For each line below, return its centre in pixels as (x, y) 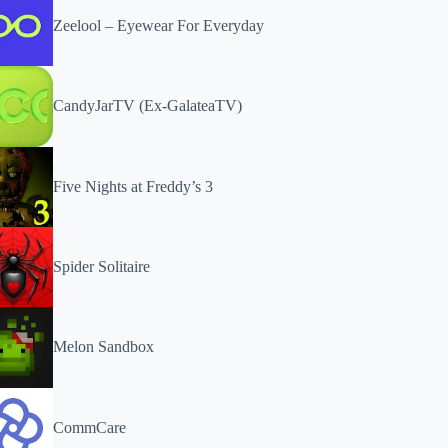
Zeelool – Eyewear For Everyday (159, 26)
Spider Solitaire (102, 267)
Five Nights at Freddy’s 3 (133, 186)
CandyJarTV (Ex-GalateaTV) (148, 106)
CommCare (90, 427)
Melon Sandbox (104, 347)
